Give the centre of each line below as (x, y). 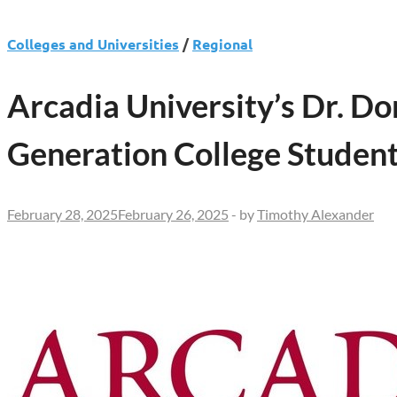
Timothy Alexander (315, 214)
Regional (222, 44)
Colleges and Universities (93, 44)
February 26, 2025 (173, 214)
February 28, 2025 (62, 214)
